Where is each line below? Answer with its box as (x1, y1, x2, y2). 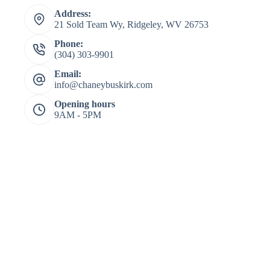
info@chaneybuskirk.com (54, 80, 152, 90)
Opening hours (54, 99, 115, 109)
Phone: (54, 39, 83, 49)
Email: (54, 69, 81, 79)
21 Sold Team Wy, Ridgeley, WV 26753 (54, 19, 209, 30)
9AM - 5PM (54, 110, 101, 120)
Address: (54, 8, 91, 19)
